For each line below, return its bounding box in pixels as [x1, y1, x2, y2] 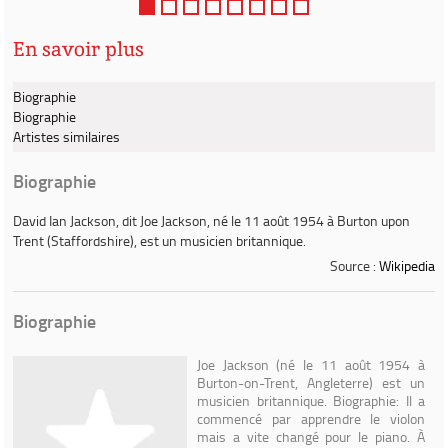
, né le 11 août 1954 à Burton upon [207, 211, 410, 230]
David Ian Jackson [13, 211, 116, 230]
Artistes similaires [13, 127, 120, 146]
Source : [330, 256, 379, 275]
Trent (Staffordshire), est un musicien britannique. [13, 231, 306, 250]
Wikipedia [379, 256, 435, 275]
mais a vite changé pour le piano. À [197, 427, 425, 446]
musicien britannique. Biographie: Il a [197, 391, 425, 410]
